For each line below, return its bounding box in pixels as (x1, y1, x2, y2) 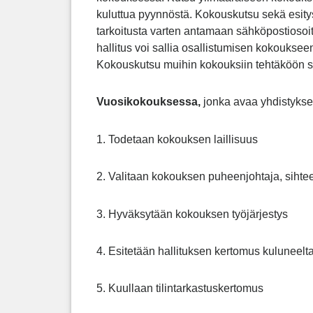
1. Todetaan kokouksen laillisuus (96, 133, 258, 145)
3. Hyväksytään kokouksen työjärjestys (96, 208, 288, 220)
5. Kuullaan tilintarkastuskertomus (96, 282, 263, 295)
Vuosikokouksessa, (96, 96, 203, 108)
